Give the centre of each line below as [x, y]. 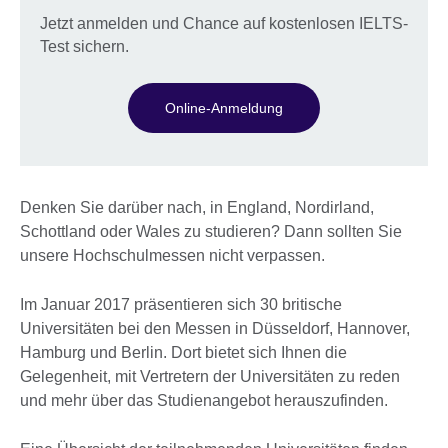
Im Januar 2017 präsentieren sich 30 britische [181, 305]
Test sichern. [84, 47]
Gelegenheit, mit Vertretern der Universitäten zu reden [210, 377]
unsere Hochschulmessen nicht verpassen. [172, 256]
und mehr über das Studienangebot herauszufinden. [206, 401]
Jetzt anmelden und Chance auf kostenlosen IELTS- [224, 24]
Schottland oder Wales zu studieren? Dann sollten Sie [211, 232]
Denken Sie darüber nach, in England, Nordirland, [197, 208]
